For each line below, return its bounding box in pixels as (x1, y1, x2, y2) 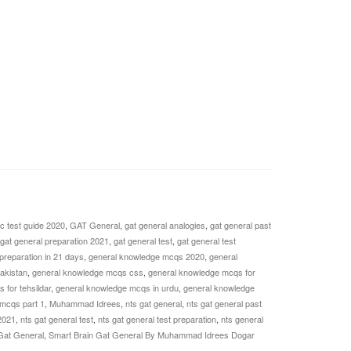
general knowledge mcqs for (147, 266, 255, 279)
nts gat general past (186, 297, 262, 310)
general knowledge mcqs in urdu (55, 281, 179, 295)
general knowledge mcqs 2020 (88, 250, 204, 263)
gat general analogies (124, 219, 205, 232)
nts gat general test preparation (97, 313, 216, 326)
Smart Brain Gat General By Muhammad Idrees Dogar (48, 328, 255, 342)
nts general (220, 313, 263, 326)
